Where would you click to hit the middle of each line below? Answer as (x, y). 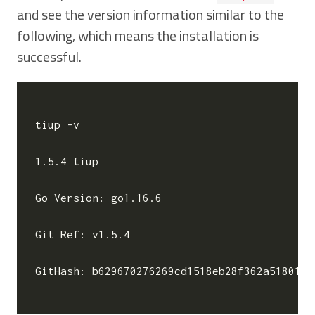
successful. (49, 56)
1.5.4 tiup (67, 161)
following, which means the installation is (138, 35)
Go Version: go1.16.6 (99, 197)
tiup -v (58, 124)
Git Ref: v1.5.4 (83, 234)
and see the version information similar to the (150, 14)
